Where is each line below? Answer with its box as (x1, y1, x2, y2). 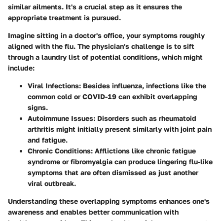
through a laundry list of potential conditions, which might (8, 53, 203, 62)
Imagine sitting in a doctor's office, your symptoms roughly (8, 31, 205, 40)
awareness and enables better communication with (8, 208, 179, 217)
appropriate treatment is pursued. (8, 13, 121, 22)
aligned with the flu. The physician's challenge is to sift (8, 42, 194, 51)
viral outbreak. (28, 179, 76, 188)
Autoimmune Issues (28, 114, 93, 123)
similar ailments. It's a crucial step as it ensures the (8, 2, 182, 11)
